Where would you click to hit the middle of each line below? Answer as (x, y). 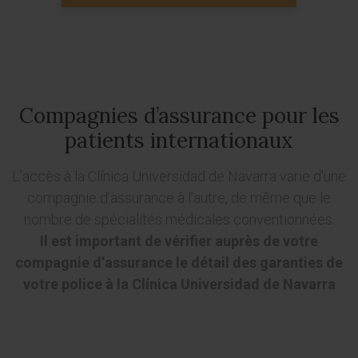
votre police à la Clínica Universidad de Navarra (179, 284)
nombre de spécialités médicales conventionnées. (179, 219)
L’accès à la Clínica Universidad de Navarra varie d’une (179, 176)
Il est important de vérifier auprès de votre (179, 241)
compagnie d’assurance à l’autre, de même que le (179, 198)
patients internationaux (179, 140)
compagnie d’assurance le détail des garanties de (179, 263)
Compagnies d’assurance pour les (179, 115)
